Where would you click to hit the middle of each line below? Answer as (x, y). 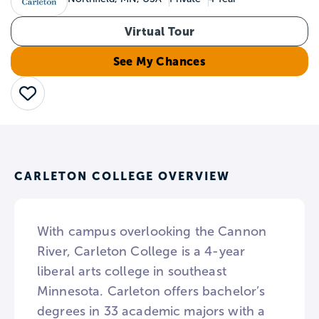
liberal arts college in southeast (132, 271)
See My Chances (159, 61)
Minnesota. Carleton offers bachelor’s (151, 291)
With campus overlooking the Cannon (152, 231)
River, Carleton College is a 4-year (141, 251)
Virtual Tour (159, 31)
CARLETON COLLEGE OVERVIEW (122, 176)
